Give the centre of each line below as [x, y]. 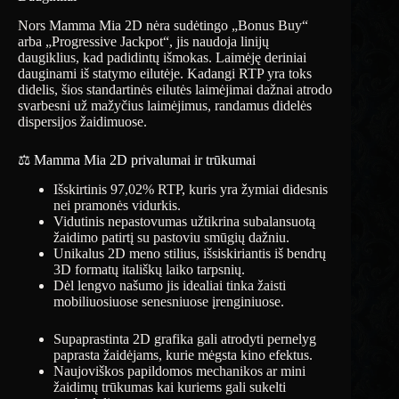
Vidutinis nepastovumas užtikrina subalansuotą [184, 221]
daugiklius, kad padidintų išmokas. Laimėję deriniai [162, 57]
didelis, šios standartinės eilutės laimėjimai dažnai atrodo [175, 89]
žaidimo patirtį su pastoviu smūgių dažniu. [171, 237]
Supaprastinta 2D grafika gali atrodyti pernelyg [185, 338]
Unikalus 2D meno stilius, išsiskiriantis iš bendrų [190, 253]
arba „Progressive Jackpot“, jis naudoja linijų [143, 41]
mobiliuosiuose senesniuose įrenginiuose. [169, 301]
